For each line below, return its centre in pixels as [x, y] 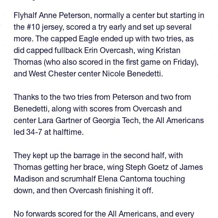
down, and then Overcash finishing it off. [83, 190]
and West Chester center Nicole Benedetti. [88, 73]
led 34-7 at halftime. [49, 132]
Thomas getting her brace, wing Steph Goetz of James [108, 167]
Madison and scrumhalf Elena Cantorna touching [99, 178]
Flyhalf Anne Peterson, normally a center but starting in [109, 15]
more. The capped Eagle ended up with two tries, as [104, 38]
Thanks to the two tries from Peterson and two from [102, 97]
